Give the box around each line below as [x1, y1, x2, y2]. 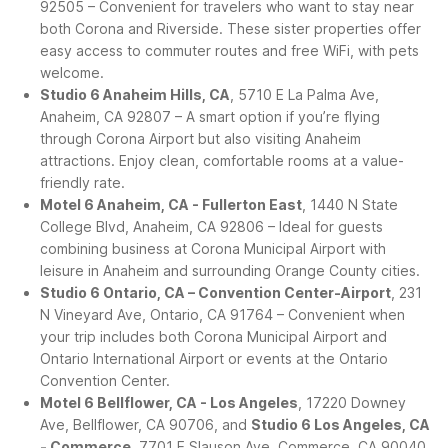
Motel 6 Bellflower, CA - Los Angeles [40, 394, 298, 412]
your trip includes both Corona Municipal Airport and [40, 328, 387, 346]
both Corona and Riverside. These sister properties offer [40, 20, 421, 38]
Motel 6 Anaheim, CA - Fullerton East [40, 196, 302, 214]
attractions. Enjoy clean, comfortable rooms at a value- [40, 152, 404, 170]
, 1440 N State [302, 196, 398, 214]
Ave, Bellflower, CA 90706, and [40, 416, 251, 434]
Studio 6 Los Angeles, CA [251, 416, 430, 434]
